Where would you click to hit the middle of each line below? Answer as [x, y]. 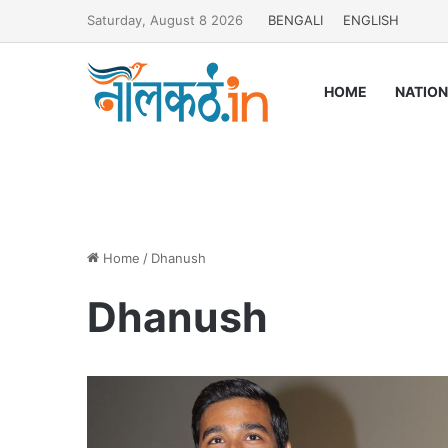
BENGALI [295, 20]
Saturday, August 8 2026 [165, 20]
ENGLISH [371, 20]
